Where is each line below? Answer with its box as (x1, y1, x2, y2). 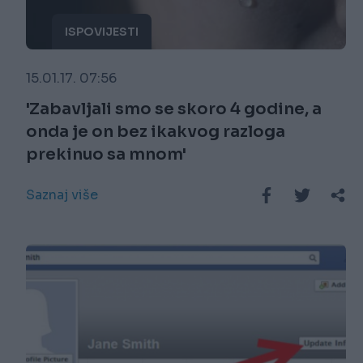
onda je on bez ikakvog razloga (26, 122, 285, 143)
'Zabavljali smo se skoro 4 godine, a (26, 99, 322, 120)
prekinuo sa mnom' (26, 144, 186, 165)
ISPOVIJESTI (65, 24, 139, 40)
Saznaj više (26, 186, 98, 204)
